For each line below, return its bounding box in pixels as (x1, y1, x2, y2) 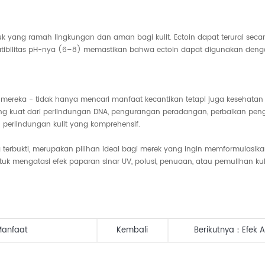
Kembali (117, 224, 148, 237)
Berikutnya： (193, 224, 242, 237)
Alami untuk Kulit (193, 247, 258, 260)
